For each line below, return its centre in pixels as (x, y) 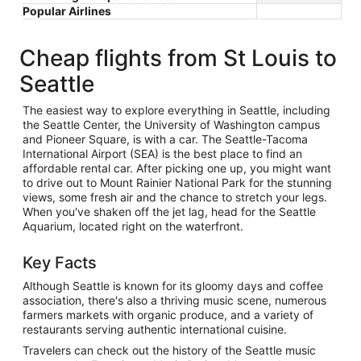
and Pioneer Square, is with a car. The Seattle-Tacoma (165, 139)
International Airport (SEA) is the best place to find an (162, 153)
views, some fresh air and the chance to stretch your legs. (175, 197)
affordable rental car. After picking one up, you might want (177, 168)
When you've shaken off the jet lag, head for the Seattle (169, 211)
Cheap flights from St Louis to (178, 58)
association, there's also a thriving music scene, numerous (174, 300)
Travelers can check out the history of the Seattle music (169, 350)
